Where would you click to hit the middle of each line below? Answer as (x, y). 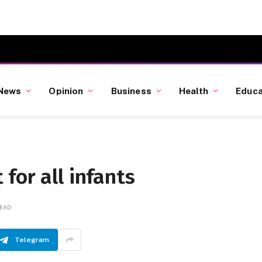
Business (131, 90)
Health (194, 90)
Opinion (66, 90)
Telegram (32, 240)
